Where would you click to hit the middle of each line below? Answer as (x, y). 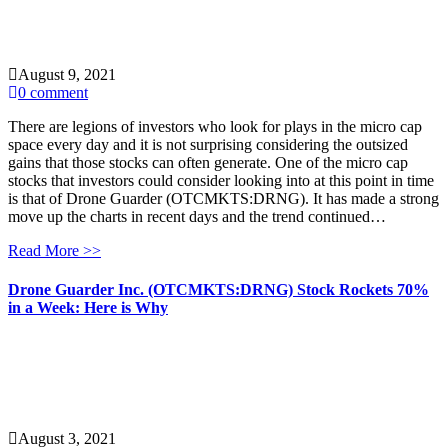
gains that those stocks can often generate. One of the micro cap (208, 163)
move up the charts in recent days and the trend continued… (197, 217)
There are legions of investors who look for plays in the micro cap (215, 127)
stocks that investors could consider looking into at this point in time (221, 181)
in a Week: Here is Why (88, 308)
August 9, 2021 (67, 75)
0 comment (53, 93)
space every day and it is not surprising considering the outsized (208, 145)
